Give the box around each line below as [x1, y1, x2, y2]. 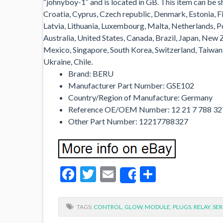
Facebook [76, 164, 142, 184]
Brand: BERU [68, 69, 113, 78]
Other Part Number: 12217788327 [68, 116, 188, 126]
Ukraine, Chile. [43, 57, 93, 66]
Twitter [96, 164, 148, 184]
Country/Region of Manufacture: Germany [68, 93, 213, 102]
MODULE [145, 203, 170, 211]
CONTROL [94, 203, 122, 211]
